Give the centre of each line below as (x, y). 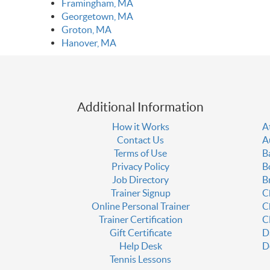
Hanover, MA (89, 43)
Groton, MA (86, 30)
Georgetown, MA (97, 17)
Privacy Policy (141, 167)
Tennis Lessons (141, 259)
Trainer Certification (140, 220)
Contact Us (141, 140)
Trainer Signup (140, 193)
